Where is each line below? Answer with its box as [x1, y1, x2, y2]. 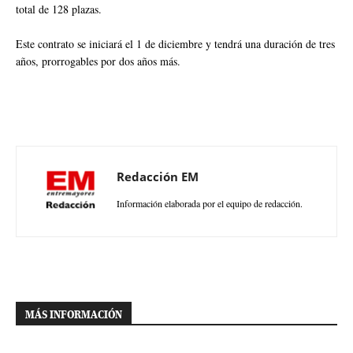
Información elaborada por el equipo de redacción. [117, 196, 303, 210]
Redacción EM [117, 168, 199, 184]
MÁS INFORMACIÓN [25, 307, 122, 321]
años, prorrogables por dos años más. [16, 53, 180, 69]
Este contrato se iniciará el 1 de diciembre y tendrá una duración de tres [16, 35, 335, 51]
